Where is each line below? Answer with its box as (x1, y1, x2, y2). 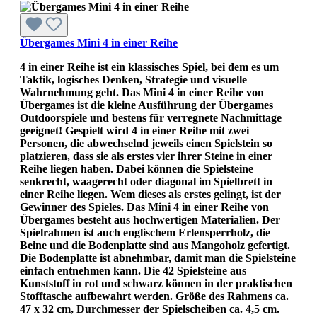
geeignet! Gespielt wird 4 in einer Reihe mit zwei (20, 124, 249, 137)
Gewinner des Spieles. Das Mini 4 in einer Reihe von (20, 200, 269, 213)
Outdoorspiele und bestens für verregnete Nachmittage (20, 111, 282, 124)
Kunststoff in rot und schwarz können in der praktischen (20, 277, 292, 289)
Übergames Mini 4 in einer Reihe (20, 36, 178, 49)
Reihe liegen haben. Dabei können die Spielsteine (20, 162, 253, 175)
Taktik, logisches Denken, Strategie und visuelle (20, 73, 247, 86)
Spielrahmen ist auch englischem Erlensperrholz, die (20, 226, 270, 238)
